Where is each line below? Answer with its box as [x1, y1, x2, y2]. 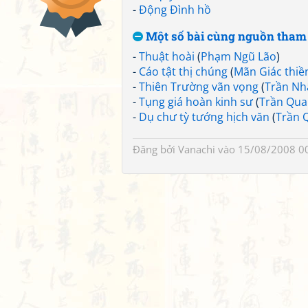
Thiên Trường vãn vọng [139, 79, 258, 94]
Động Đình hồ [139, 2, 211, 17]
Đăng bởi [133, 142, 178, 156]
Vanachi [178, 142, 215, 156]
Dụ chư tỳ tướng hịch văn [139, 109, 269, 124]
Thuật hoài [139, 49, 195, 64]
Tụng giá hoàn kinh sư [139, 94, 253, 109]
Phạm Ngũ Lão [201, 49, 276, 64]
